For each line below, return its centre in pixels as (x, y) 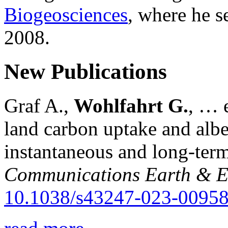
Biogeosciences (66, 14)
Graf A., (39, 105)
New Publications (85, 71)
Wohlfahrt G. (131, 105)
